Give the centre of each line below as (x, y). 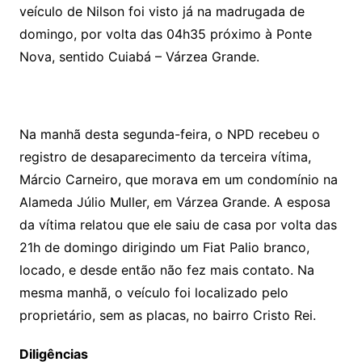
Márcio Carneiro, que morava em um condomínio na (178, 179)
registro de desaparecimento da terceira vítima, (165, 156)
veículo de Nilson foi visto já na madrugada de (162, 11)
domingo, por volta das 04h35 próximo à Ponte (165, 34)
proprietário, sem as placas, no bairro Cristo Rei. (167, 315)
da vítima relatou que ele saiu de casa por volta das (178, 224)
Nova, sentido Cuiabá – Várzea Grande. (139, 56)
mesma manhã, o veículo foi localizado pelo (154, 292)
